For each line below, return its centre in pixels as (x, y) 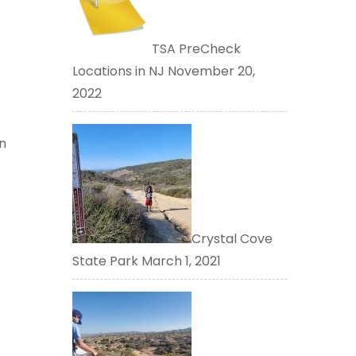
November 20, (210, 71)
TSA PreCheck (196, 48)
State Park (105, 261)
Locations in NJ (118, 71)
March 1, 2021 (180, 261)
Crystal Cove (232, 238)
